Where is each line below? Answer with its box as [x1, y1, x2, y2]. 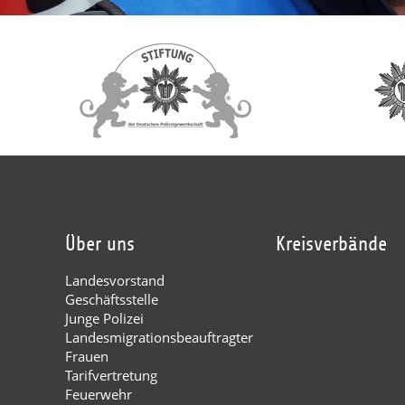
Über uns [65, 233, 135, 256]
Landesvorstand [65, 271, 165, 290]
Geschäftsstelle [65, 290, 158, 309]
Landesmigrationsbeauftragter [65, 328, 253, 347]
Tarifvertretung [65, 366, 157, 385]
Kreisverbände [276, 233, 388, 256]
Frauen [65, 347, 108, 366]
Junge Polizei [65, 309, 144, 328]
